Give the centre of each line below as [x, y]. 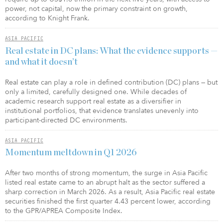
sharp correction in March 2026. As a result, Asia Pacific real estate [110, 192]
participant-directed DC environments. [66, 120]
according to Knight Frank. [47, 18]
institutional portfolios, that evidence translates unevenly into [102, 111]
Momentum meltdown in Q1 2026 [71, 153]
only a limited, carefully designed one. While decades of [96, 92]
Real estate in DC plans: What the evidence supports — [111, 51]
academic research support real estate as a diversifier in [93, 101]
